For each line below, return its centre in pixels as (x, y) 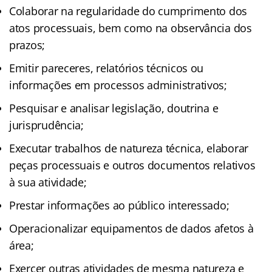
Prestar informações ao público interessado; (119, 205)
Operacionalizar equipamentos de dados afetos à (131, 228)
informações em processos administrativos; (118, 85)
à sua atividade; (48, 182)
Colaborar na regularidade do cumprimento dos (128, 11)
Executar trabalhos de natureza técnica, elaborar (129, 148)
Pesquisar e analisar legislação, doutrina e (114, 108)
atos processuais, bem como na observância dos (131, 28)
